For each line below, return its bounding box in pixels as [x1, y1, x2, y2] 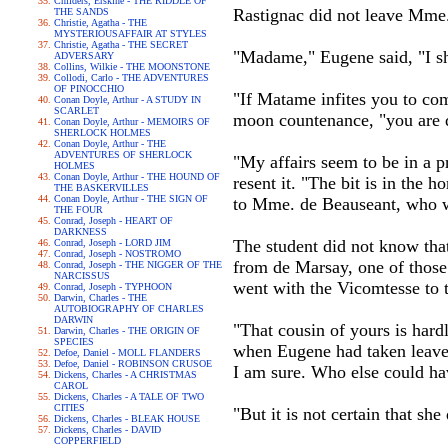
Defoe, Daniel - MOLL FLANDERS [54, 347, 201, 358]
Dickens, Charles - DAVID [54, 424, 161, 435]
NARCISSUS [54, 270, 110, 281]
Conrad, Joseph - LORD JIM [54, 237, 171, 248]
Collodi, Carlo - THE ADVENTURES [54, 72, 209, 83]
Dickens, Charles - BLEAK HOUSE [54, 413, 200, 424]
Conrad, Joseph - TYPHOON [54, 281, 172, 292]
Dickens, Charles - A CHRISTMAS [54, 369, 197, 380]
